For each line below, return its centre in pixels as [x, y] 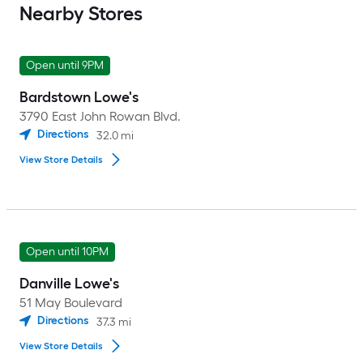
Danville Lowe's [69, 284]
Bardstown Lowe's [79, 97]
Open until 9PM [65, 65]
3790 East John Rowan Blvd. [100, 116]
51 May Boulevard [71, 303]
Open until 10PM [67, 252]
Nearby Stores [81, 13]
